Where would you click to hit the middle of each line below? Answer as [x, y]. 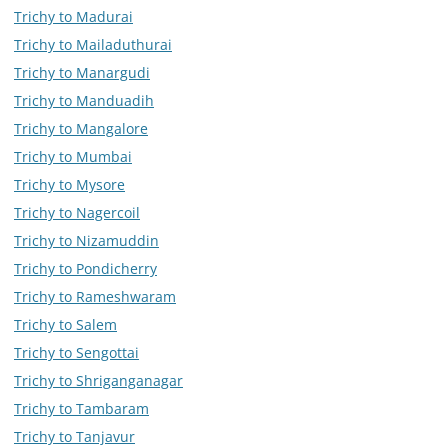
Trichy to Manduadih [84, 100]
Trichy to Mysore [69, 184]
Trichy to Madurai [73, 16]
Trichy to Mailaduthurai [93, 44]
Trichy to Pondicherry [85, 268]
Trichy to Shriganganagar [98, 380]
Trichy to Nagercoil [77, 212]
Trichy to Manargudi [82, 72]
